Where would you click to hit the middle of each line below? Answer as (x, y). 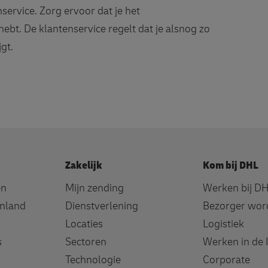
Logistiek (223, 224)
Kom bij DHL (230, 166)
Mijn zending (95, 188)
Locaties (84, 224)
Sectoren (86, 242)
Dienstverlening (102, 206)
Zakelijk (84, 166)
